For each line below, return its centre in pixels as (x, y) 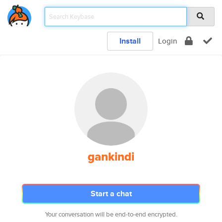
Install (130, 41)
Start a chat (111, 194)
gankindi (111, 157)
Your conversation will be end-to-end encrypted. (111, 214)
